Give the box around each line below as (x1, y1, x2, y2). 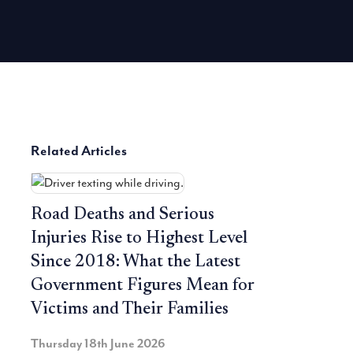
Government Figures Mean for (31, 277, 255, 295)
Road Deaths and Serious (31, 206, 214, 225)
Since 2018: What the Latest (31, 254, 240, 272)
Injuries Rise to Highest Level (31, 230, 247, 248)
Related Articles (31, 141, 127, 159)
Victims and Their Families (31, 301, 229, 319)
